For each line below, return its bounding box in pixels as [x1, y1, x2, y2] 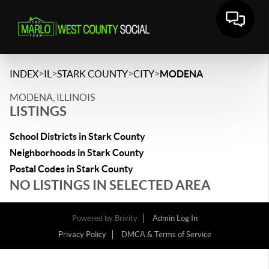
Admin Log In [152, 214, 198, 223]
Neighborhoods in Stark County [10, 147, 144, 158]
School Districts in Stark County [10, 131, 145, 142]
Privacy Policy [58, 230, 106, 239]
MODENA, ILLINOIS [10, 92, 95, 103]
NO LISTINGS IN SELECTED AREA [10, 177, 211, 192]
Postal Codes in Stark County [10, 163, 133, 174]
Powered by [71, 214, 115, 223]
